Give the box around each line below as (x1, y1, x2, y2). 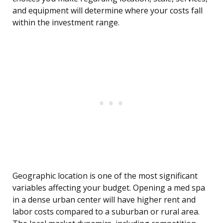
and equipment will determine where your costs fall (12, 5, 203, 16)
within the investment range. (12, 17, 119, 28)
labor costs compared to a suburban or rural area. (12, 206, 200, 218)
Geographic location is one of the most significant (12, 170, 198, 182)
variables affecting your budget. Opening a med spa (12, 182, 205, 194)
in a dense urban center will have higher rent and (12, 194, 196, 206)
